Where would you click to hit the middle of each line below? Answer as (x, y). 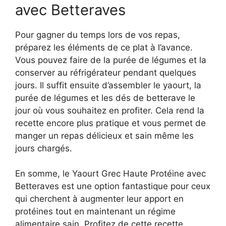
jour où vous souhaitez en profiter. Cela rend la (110, 110)
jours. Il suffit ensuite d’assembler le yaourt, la (108, 85)
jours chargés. (44, 148)
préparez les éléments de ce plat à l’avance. (104, 47)
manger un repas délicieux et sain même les (104, 135)
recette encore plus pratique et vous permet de (110, 123)
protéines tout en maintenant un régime (95, 212)
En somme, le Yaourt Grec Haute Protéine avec (110, 174)
